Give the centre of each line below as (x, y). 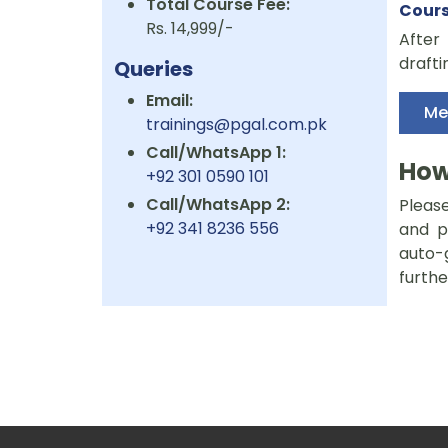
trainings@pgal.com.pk (236, 125)
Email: (169, 101)
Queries (153, 69)
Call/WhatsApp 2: (218, 205)
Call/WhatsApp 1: (216, 153)
